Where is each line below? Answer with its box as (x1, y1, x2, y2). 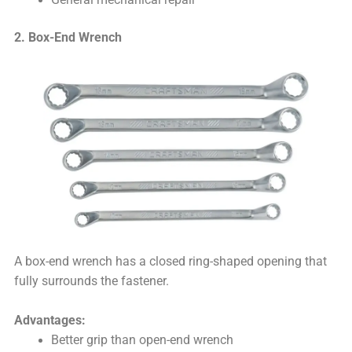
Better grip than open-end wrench (50, 332, 233, 347)
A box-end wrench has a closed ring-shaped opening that (14, 255, 328, 269)
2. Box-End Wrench (14, 31, 123, 46)
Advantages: (14, 313, 86, 328)
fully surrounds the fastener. (14, 274, 170, 289)
